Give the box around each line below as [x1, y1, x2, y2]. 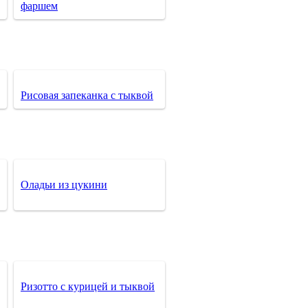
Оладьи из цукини [21, 178, 107, 190]
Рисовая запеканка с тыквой [21, 89, 153, 101]
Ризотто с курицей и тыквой [21, 280, 155, 292]
